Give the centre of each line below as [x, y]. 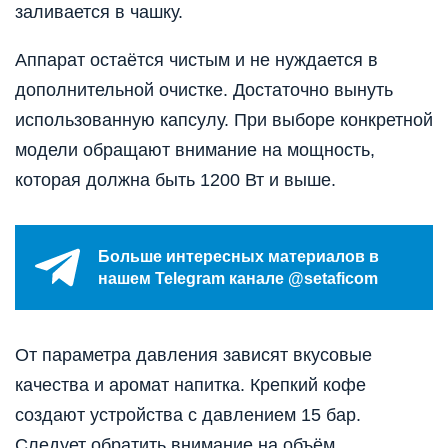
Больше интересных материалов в [238, 256]
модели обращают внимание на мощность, [195, 150]
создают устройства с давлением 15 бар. [188, 415]
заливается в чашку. [99, 12]
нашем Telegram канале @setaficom [238, 278]
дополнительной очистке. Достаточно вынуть [204, 90]
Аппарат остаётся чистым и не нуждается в [196, 60]
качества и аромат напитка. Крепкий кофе [190, 385]
